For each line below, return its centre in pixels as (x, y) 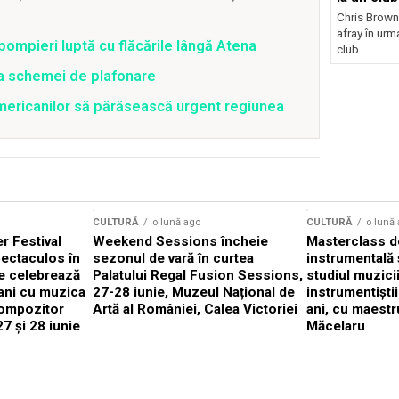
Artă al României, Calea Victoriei (195, 309)
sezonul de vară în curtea (173, 258)
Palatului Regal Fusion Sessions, (198, 275)
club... (353, 49)
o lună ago (176, 222)
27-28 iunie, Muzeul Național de (194, 292)
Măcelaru (336, 326)
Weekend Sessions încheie (180, 241)
